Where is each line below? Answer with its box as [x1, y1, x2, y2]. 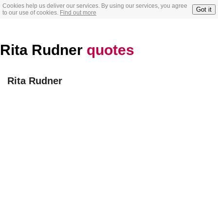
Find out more [60, 9, 96, 16]
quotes [87, 42, 134, 58]
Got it [196, 5, 212, 13]
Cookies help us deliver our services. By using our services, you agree [2, 2, 187, 9]
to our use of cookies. [2, 9, 60, 16]
